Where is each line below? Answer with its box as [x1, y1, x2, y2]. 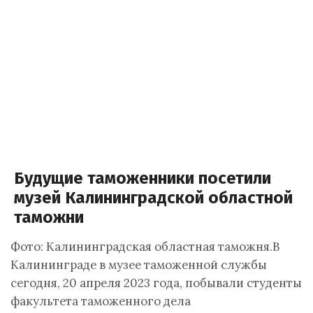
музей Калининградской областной [14, 188, 293, 208]
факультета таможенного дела [10, 293, 191, 309]
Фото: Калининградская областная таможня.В [10, 239, 279, 254]
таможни [14, 208, 84, 227]
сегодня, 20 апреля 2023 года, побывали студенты [10, 275, 302, 291]
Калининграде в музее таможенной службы [10, 257, 267, 272]
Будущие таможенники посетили [14, 168, 271, 188]
